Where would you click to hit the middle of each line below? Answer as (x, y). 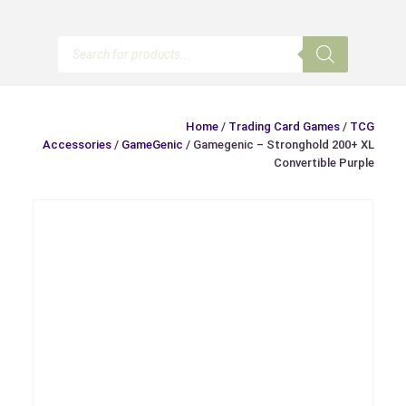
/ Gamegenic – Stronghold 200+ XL (279, 144)
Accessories (77, 144)
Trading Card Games (284, 126)
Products (83, 41)
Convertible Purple (324, 162)
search (76, 53)
